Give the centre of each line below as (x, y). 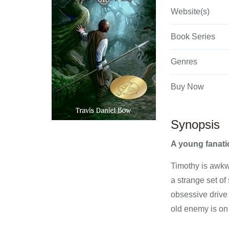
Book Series (193, 37)
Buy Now (187, 87)
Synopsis (195, 124)
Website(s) (190, 12)
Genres (184, 62)
